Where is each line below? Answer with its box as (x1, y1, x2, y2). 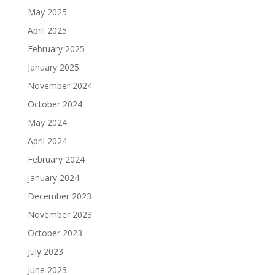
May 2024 (27, 117, 67, 129)
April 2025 (27, 25, 67, 37)
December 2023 (27, 190, 91, 203)
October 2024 (27, 98, 82, 110)
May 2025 (27, 6, 67, 18)
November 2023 (27, 209, 92, 221)
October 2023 (27, 227, 82, 239)
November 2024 (27, 80, 92, 92)
